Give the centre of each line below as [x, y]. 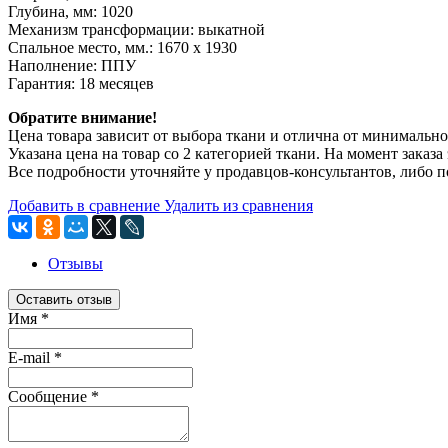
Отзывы [75, 263]
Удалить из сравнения [238, 205]
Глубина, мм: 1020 [70, 11]
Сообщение [49, 396]
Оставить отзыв [64, 299]
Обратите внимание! [82, 117]
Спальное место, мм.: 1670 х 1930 [122, 47]
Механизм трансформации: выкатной [136, 29]
